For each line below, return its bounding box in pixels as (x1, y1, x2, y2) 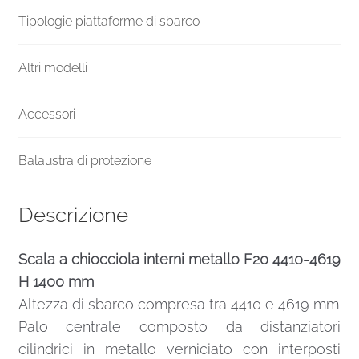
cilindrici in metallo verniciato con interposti (18, 341, 341, 357)
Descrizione (18, 203, 128, 228)
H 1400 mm (18, 273, 94, 290)
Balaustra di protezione (18, 153, 151, 169)
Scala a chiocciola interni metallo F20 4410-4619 (18, 251, 341, 268)
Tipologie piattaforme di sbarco (18, 14, 200, 30)
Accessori (18, 107, 75, 123)
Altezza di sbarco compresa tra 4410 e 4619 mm (18, 296, 339, 313)
